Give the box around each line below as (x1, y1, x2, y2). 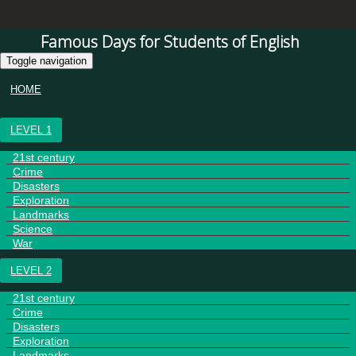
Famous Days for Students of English (41, 31, 300, 52)
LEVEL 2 (10, 265, 52, 277)
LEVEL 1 (10, 124, 52, 136)
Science (13, 222, 52, 235)
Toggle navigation (6, 55, 87, 67)
